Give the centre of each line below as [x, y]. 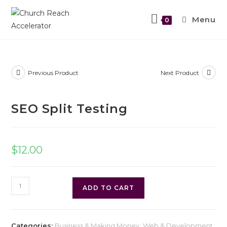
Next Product [180, 72]
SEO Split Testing [69, 108]
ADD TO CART [109, 187]
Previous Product [53, 72]
